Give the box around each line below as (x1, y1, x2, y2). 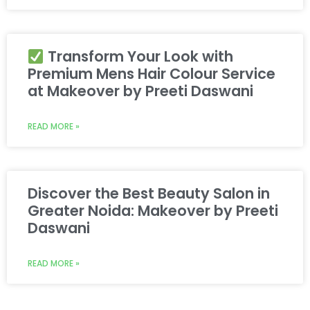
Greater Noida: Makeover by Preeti (28, 201, 278, 221)
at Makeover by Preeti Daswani (28, 81, 253, 102)
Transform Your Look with (44, 46, 233, 67)
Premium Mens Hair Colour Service (28, 64, 275, 84)
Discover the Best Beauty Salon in (28, 183, 270, 204)
